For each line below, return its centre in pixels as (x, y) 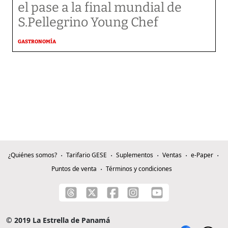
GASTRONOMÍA (37, 42)
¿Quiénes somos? (32, 155)
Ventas (172, 155)
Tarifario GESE (86, 155)
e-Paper (202, 155)
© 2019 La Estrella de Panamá (58, 220)
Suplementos (134, 155)
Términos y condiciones (139, 169)
